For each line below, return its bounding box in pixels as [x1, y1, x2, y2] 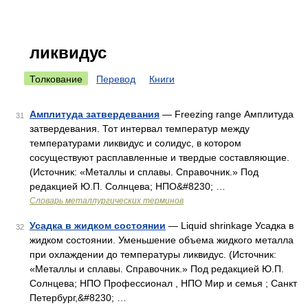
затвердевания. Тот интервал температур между [30, 123, 250, 134]
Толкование [30, 74, 82, 85]
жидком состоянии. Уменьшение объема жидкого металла [30, 234, 294, 245]
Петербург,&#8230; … [30, 292, 126, 303]
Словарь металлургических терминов [30, 196, 184, 206]
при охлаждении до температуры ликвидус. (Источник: [30, 249, 276, 260]
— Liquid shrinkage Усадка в [166, 220, 294, 231]
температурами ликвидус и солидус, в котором [30, 137, 241, 148]
